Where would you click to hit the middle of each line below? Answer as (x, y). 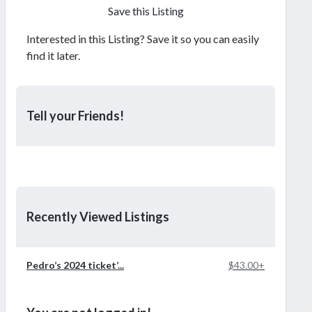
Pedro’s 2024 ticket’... (75, 265)
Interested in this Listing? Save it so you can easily (143, 38)
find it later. (53, 55)
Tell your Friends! (75, 115)
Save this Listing (146, 10)
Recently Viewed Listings (98, 216)
